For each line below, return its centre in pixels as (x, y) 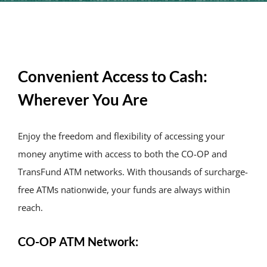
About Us (228, 22)
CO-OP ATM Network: (78, 241)
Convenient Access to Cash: (112, 76)
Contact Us (232, 94)
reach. (30, 207)
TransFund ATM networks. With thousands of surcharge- (133, 172)
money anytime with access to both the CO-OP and (122, 154)
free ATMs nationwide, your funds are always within (124, 190)
